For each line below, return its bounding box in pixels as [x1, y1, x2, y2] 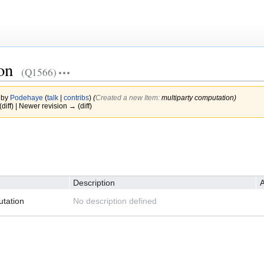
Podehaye [9, 93, 43, 101]
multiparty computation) [161, 93, 236, 101]
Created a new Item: [95, 93, 161, 101]
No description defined [72, 196, 157, 206]
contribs [63, 93, 89, 101]
